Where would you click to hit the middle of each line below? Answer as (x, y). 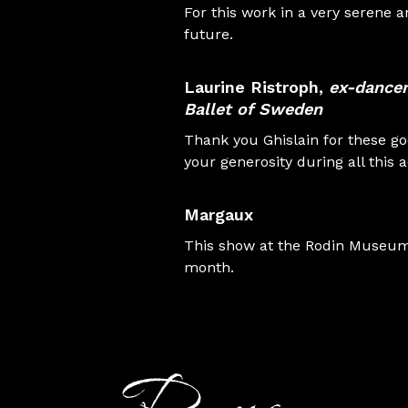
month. (209, 267)
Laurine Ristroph (251, 87)
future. (209, 34)
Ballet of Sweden (253, 109)
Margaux (219, 214)
